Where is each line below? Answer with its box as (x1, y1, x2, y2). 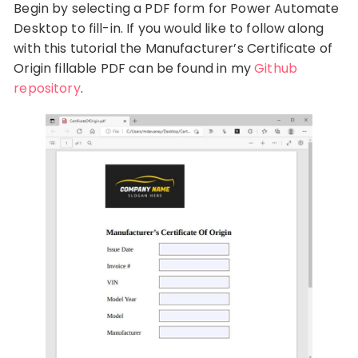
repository (14, 78, 81, 97)
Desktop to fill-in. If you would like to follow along (14, 18, 324, 38)
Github (254, 58, 297, 78)
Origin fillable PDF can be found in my (14, 58, 255, 78)
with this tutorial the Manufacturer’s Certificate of (14, 38, 333, 58)
